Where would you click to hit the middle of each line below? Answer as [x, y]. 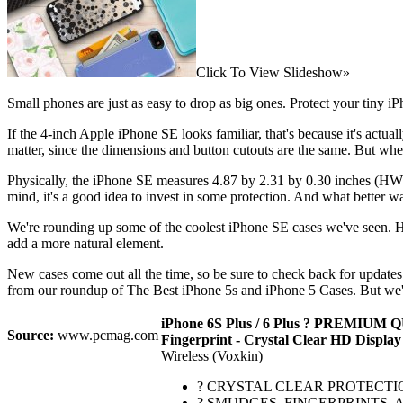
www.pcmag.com [106, 335]
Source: [31, 335]
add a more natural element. [85, 243]
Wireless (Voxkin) [212, 355]
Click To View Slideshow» [273, 72]
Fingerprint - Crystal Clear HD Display [281, 339]
